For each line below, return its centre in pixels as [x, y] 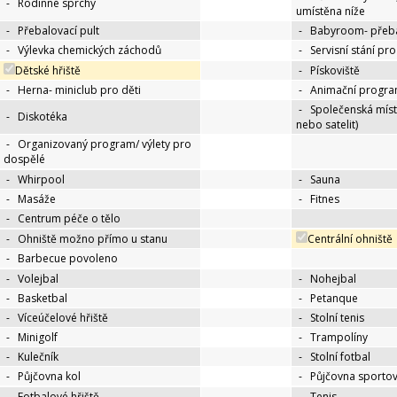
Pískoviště [335, 71]
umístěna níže [331, 12]
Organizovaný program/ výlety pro [105, 144]
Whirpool [41, 180]
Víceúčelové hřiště [63, 318]
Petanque [334, 299]
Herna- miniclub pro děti [79, 90]
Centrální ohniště [350, 239]
